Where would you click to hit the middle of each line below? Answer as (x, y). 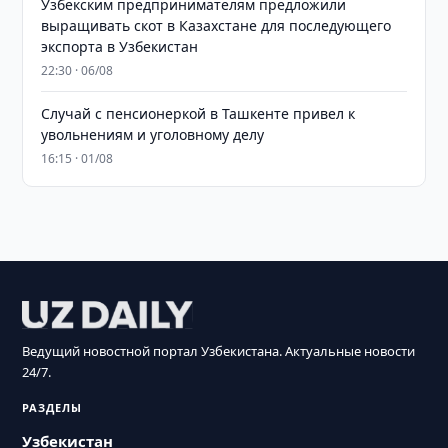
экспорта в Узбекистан (120, 46)
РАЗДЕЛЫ (52, 407)
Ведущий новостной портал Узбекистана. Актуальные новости (219, 351)
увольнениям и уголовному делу (153, 134)
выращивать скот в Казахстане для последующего (216, 25)
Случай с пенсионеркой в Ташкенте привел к (198, 113)
